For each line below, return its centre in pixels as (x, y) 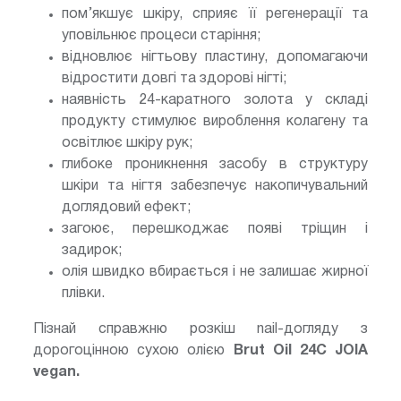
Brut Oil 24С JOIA (300, 350)
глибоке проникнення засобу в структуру (215, 164)
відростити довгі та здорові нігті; (174, 78)
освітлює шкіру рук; (127, 143)
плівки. (83, 293)
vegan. (56, 372)
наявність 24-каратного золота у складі (215, 100)
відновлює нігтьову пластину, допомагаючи (215, 57)
